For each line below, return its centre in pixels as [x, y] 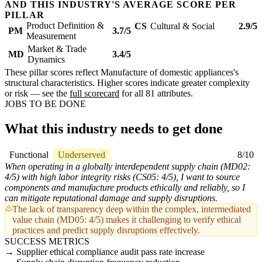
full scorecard [94, 94]
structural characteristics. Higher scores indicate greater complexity [127, 83]
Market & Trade [57, 49]
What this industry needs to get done [114, 129]
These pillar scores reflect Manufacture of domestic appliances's [122, 73]
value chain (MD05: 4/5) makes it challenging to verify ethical [127, 220]
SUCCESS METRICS [47, 242]
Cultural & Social [182, 26]
